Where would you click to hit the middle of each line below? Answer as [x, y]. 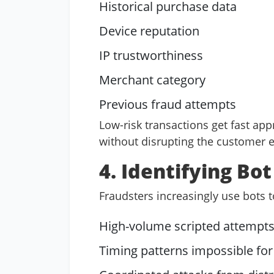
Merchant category [152, 80]
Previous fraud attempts [168, 104]
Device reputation [149, 31]
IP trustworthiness [151, 55]
